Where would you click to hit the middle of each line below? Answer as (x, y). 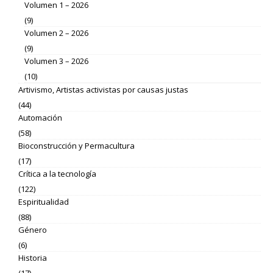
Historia (33, 258)
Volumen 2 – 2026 (56, 33)
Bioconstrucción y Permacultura (76, 146)
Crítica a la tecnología (57, 174)
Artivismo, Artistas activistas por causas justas (103, 90)
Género (33, 230)
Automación (40, 118)
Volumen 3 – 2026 (56, 61)
